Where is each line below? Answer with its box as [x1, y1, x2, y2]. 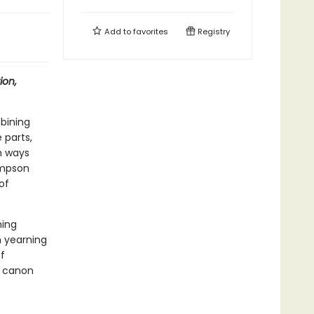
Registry [196, 26, 230, 37]
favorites [133, 26, 168, 37]
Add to [102, 26, 133, 37]
